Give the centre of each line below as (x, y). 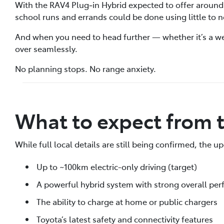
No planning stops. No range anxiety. (85, 68)
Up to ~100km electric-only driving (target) (117, 167)
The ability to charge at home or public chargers (127, 202)
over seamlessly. (46, 48)
